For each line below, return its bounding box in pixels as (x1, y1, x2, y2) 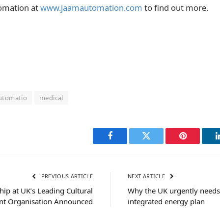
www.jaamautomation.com (40, 2, 142, 14)
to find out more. (142, 2, 208, 14)
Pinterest (182, 138, 213, 148)
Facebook (109, 138, 144, 148)
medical (39, 93, 63, 102)
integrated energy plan (128, 196, 205, 206)
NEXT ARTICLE (128, 172, 167, 180)
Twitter (145, 138, 171, 148)
